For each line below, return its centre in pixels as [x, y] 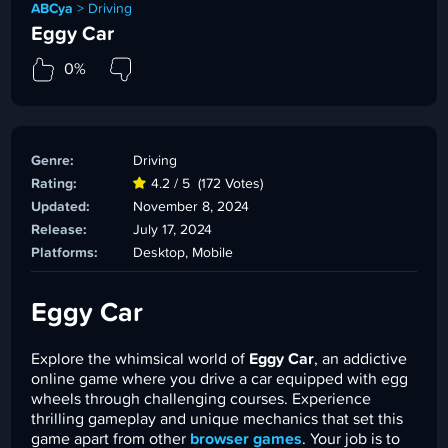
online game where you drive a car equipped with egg [220, 378]
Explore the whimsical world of [140, 358]
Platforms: [65, 252]
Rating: [54, 183]
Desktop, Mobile [183, 252]
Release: [59, 229]
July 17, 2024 [173, 229]
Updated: [61, 206]
